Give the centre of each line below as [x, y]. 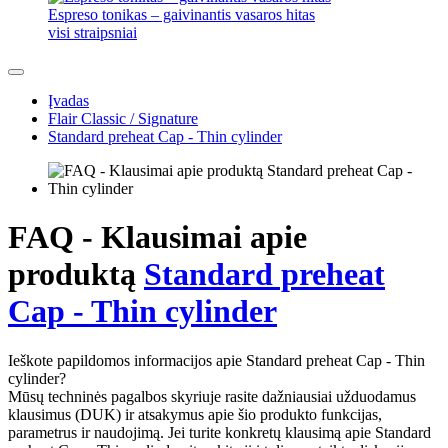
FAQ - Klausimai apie [157, 237]
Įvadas [68, 100]
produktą [76, 274]
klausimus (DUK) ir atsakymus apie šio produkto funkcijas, [195, 414]
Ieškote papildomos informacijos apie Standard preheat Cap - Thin [216, 360]
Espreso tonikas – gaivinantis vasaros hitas [181, 14]
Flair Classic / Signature [123, 118]
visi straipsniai [92, 32]
